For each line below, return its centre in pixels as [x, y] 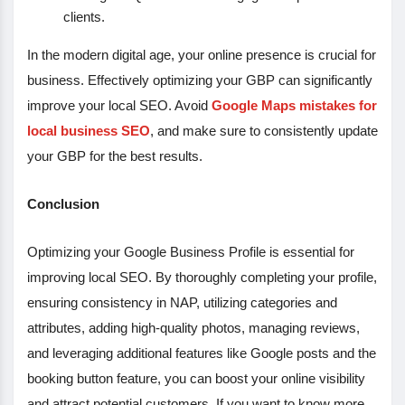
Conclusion [63, 203]
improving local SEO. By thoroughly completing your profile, [202, 277]
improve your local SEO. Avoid [119, 105]
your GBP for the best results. [115, 155]
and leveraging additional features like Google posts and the [202, 353]
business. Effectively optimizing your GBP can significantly [200, 80]
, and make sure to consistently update [264, 130]
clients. [84, 16]
